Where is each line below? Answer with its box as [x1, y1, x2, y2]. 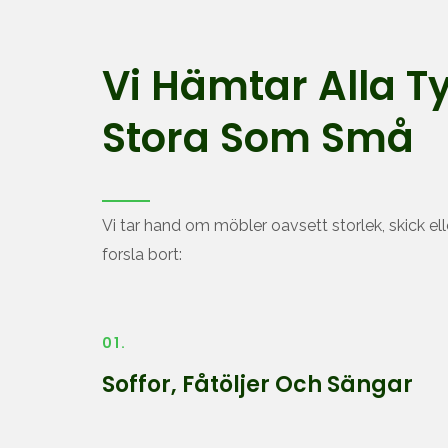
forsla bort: [102, 245, 182, 264]
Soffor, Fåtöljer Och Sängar [102, 369, 413, 400]
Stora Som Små [102, 110, 414, 166]
